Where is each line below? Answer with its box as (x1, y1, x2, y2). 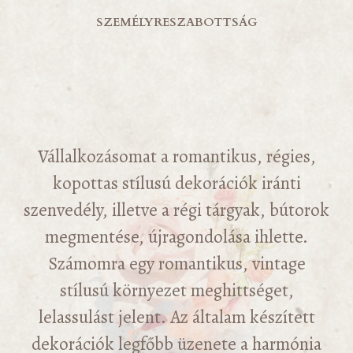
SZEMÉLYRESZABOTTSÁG (95, 14, 258, 31)
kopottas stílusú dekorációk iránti (52, 170, 301, 195)
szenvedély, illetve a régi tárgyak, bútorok (24, 197, 329, 222)
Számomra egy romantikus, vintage (47, 251, 306, 276)
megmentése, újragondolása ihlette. (45, 224, 308, 249)
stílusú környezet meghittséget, (59, 277, 294, 303)
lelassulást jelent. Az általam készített (38, 304, 315, 329)
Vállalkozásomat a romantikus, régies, (37, 143, 316, 169)
